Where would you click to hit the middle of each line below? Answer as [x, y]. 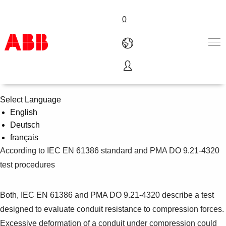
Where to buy [38, 133]
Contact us [33, 146]
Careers [29, 158]
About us [30, 121]
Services [30, 108]
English [24, 112]
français [24, 137]
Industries [32, 95]
